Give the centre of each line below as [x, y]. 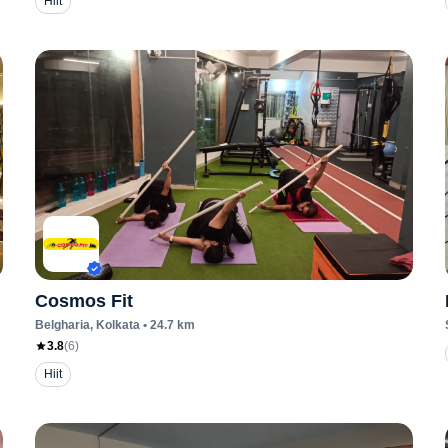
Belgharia [62, 325]
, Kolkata [114, 325]
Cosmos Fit [83, 301]
